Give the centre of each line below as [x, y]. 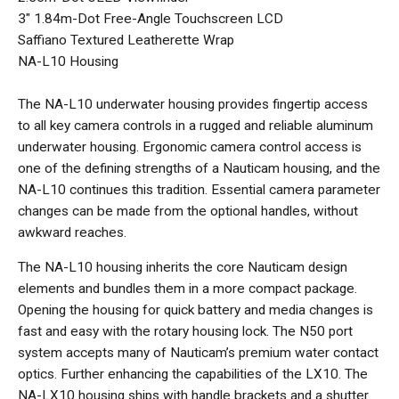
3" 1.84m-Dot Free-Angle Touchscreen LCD [151, 19]
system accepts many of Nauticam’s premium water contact [198, 353]
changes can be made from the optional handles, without [188, 212]
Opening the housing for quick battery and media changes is [195, 310]
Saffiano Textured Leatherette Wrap [126, 41]
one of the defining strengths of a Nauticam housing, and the [199, 169]
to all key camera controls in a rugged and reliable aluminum [195, 126]
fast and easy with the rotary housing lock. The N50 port [185, 332]
